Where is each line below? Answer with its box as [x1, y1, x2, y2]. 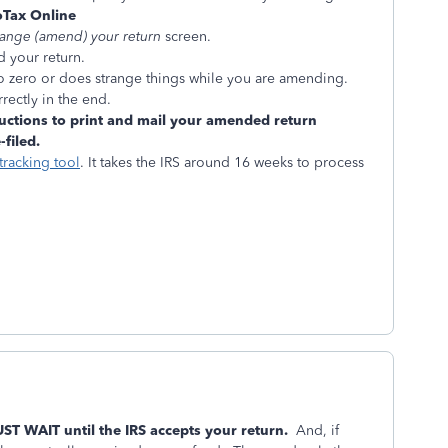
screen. [161, 28, 211, 45]
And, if [292, 422, 339, 439]
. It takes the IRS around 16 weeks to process [80, 154, 364, 171]
